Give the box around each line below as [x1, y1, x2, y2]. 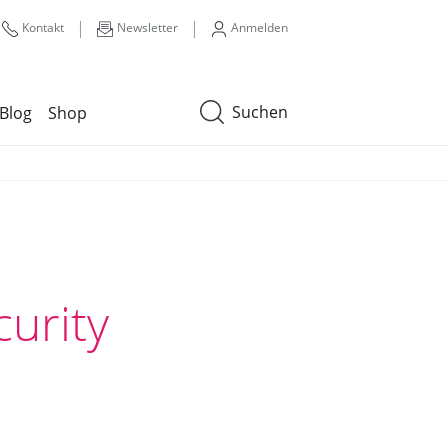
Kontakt [22, 19, 64, 36]
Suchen [232, 101, 288, 123]
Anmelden [231, 19, 288, 36]
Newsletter [117, 19, 178, 36]
